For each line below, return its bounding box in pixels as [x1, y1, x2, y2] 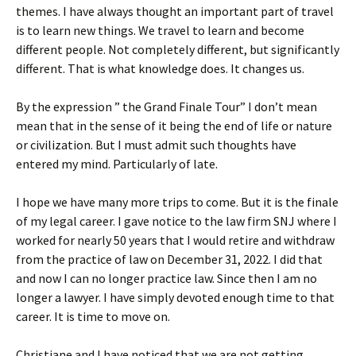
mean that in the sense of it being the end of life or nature [16, 117, 332, 133]
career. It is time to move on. [16, 308, 170, 324]
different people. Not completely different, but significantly [16, 41, 339, 57]
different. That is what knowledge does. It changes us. [16, 60, 304, 76]
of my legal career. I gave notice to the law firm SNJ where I [16, 212, 337, 229]
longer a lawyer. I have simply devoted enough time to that [16, 288, 335, 305]
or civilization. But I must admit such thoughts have [16, 136, 296, 153]
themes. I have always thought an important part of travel [16, 2, 334, 19]
